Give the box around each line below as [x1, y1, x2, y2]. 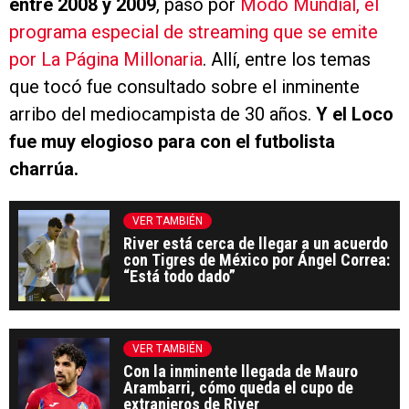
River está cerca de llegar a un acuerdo [123, 234, 388, 254]
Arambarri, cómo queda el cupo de [123, 378, 353, 398]
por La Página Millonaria [9, 48, 203, 71]
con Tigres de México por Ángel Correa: [123, 250, 390, 270]
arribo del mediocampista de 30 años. [9, 103, 311, 126]
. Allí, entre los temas [203, 48, 371, 71]
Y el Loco [311, 103, 393, 126]
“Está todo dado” [123, 267, 236, 287]
